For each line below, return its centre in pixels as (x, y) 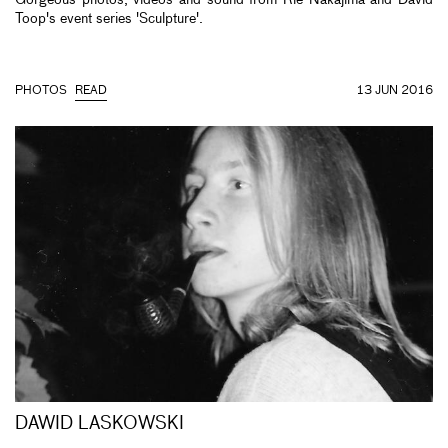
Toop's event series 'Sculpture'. (109, 18)
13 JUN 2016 (394, 91)
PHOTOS (41, 91)
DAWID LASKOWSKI (99, 423)
